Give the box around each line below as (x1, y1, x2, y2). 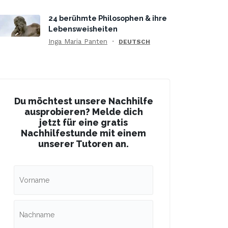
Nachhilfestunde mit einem (21, 128, 146, 138)
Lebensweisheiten (48, 24, 118, 33)
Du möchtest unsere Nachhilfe (14, 96, 153, 106)
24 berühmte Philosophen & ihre (48, 14, 167, 22)
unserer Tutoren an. (38, 138, 129, 149)
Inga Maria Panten (48, 37, 107, 45)
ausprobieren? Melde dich (24, 106, 143, 117)
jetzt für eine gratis (39, 117, 128, 128)
